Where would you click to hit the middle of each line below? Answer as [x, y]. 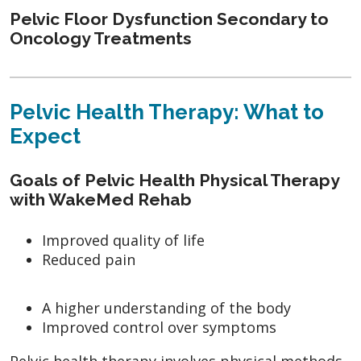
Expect [45, 136]
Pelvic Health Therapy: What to [167, 112]
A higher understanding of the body [166, 307]
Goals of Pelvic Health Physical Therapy [174, 180]
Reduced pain [89, 259]
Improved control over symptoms [159, 327]
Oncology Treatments [101, 38]
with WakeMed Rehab [101, 199]
